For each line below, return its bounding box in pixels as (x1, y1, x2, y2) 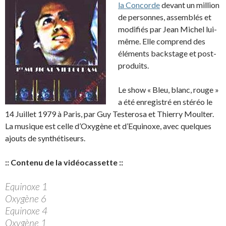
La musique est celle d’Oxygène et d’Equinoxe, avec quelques (5, 121, 211, 131)
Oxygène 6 (5, 193, 46, 205)
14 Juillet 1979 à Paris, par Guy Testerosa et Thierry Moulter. (5, 109, 214, 119)
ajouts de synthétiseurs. (5, 133, 85, 143)
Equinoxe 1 (5, 181, 47, 193)
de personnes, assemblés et (118, 12, 211, 22)
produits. (118, 61, 149, 71)
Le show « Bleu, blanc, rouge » (118, 85, 219, 95)
